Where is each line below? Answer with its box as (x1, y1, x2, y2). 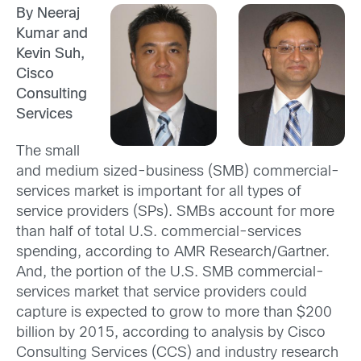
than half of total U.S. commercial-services (16, 225, 301, 239)
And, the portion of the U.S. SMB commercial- (16, 265, 324, 280)
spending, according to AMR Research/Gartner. (16, 245, 330, 259)
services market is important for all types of (16, 185, 301, 199)
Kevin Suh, (16, 48, 85, 62)
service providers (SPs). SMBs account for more (16, 205, 334, 219)
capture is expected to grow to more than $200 (16, 305, 332, 320)
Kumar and (16, 27, 88, 42)
